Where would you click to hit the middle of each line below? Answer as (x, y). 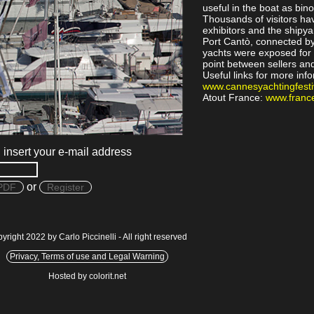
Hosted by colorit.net (87, 276)
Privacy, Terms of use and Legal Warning (87, 257)
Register (66, 187)
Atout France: (234, 97)
